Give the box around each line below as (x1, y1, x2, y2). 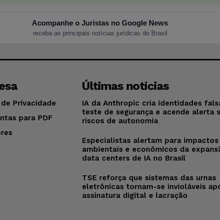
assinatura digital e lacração (82, 191, 188, 200)
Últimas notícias (82, 79, 169, 93)
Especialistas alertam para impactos (82, 136, 219, 145)
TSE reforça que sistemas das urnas (82, 173, 217, 182)
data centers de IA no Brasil (82, 153, 186, 163)
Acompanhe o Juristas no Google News (32, 18, 168, 27)
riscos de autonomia (82, 116, 159, 125)
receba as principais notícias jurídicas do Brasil (32, 29, 167, 37)
